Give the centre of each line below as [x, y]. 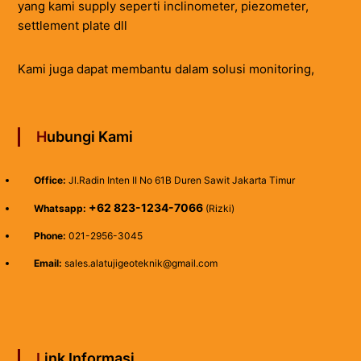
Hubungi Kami [89, 136]
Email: [48, 263]
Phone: [50, 235]
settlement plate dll [72, 25]
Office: [50, 180]
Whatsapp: [60, 208]
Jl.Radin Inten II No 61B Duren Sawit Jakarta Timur [180, 180]
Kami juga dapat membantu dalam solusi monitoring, [166, 68]
